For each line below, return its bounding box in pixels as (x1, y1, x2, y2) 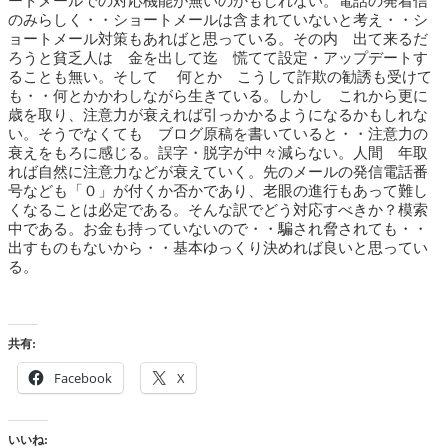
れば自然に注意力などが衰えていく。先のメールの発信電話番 (8, 164, 428, 181)
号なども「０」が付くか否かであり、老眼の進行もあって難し (8, 183, 428, 200)
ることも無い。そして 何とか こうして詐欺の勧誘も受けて (8, 69, 432, 86)
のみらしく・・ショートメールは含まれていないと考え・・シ (8, 12, 428, 29)
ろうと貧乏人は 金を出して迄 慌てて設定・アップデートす (8, 50, 428, 67)
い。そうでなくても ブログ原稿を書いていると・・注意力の (8, 126, 428, 143)
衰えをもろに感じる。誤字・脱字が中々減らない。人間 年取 (8, 145, 428, 162)
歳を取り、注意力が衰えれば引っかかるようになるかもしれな (8, 107, 428, 124)
